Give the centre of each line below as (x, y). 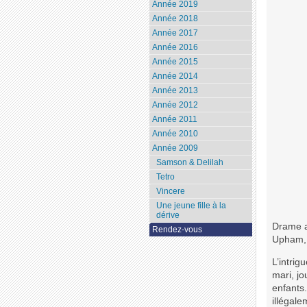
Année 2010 (175, 134)
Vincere (170, 192)
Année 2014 (175, 76)
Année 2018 (175, 19)
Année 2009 (175, 148)
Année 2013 (175, 91)
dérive (168, 216)
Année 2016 (175, 48)
